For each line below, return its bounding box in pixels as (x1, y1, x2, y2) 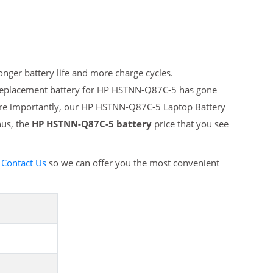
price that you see (151, 118, 229, 130)
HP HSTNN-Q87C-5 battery (31, 118, 152, 130)
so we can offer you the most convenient (46, 157, 219, 169)
